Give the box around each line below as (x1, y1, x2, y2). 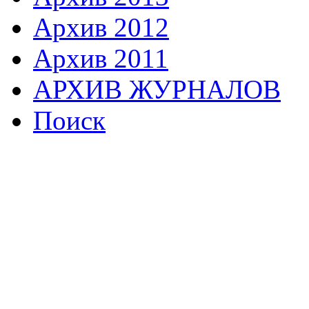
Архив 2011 (33, 43, 168, 73)
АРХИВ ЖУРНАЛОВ (33, 74, 281, 104)
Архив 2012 (33, 12, 169, 42)
